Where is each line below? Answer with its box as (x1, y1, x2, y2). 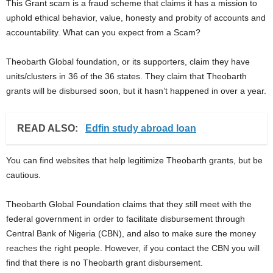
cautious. (6, 170, 41, 180)
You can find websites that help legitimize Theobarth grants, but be (6, 155, 263, 165)
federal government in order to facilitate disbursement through (6, 214, 245, 224)
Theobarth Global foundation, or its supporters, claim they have (6, 57, 250, 66)
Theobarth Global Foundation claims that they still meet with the (6, 199, 252, 209)
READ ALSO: (17, 123, 80, 133)
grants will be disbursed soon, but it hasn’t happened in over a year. (6, 86, 266, 96)
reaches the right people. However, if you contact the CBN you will (6, 243, 260, 253)
